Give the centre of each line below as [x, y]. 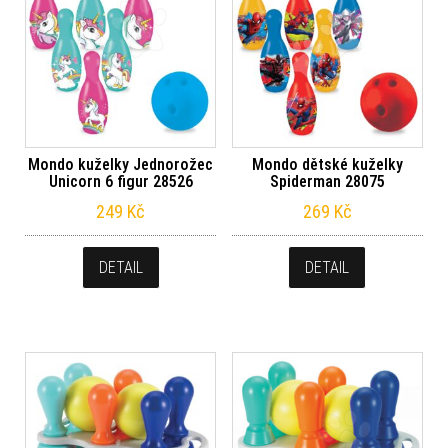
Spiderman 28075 [327, 182]
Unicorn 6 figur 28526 [120, 182]
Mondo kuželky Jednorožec [121, 165]
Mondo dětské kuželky [327, 165]
